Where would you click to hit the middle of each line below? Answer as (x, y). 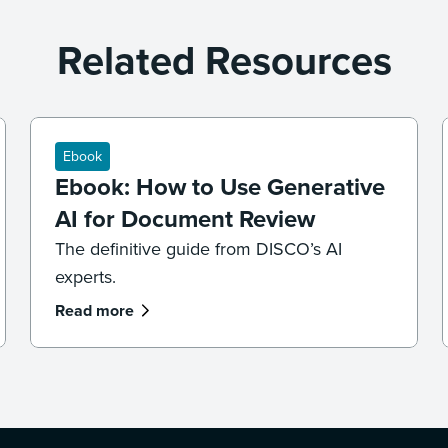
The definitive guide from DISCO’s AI (199, 249)
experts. (86, 277)
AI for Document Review (185, 219)
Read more (95, 310)
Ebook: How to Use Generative (220, 187)
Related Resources (224, 60)
